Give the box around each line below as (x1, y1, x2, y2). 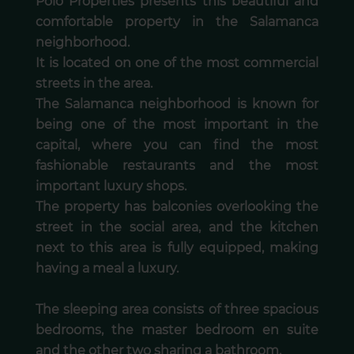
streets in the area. (35, 76, 153, 92)
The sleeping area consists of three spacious (35, 302, 319, 318)
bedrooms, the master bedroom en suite (35, 322, 319, 338)
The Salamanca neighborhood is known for (35, 96, 319, 112)
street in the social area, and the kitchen (35, 220, 319, 235)
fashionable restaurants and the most (35, 158, 319, 174)
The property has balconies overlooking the (35, 199, 319, 215)
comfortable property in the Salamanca (35, 14, 319, 30)
